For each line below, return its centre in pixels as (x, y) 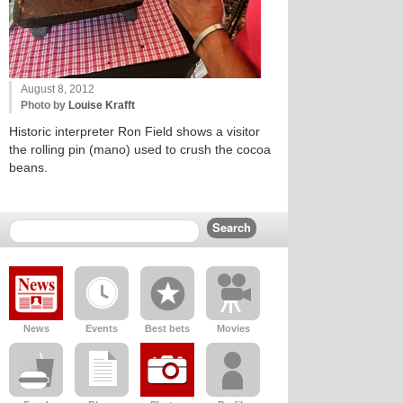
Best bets (167, 328)
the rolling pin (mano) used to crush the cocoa (140, 149)
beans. (28, 167)
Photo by (45, 105)
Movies (233, 328)
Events (102, 328)
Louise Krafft (102, 105)
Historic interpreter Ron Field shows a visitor (134, 131)
